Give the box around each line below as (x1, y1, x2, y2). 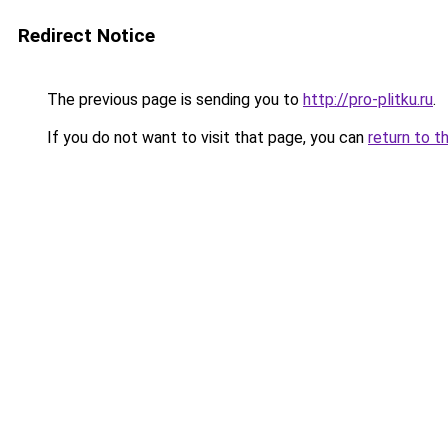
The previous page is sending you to (43, 90, 303, 109)
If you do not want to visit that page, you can (43, 128, 368, 147)
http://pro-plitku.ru (303, 90, 433, 109)
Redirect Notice (18, 24, 155, 47)
